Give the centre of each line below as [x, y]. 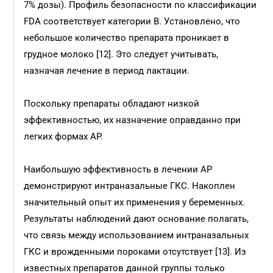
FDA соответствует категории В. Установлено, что [132, 21]
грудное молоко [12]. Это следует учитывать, [121, 54]
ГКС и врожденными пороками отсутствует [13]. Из [135, 252]
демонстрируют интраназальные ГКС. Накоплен [130, 186]
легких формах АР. [64, 136]
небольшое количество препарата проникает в [127, 38]
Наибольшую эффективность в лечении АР [118, 169]
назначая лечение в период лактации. [107, 71]
